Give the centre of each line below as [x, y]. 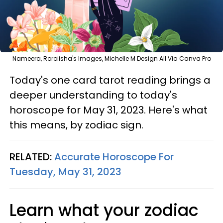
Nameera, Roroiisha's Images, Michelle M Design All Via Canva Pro [111, 58]
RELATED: [32, 157]
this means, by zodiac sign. [76, 125]
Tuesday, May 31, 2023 [65, 171]
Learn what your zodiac [104, 210]
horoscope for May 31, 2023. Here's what [109, 110]
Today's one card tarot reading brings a [110, 80]
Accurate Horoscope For [114, 157]
